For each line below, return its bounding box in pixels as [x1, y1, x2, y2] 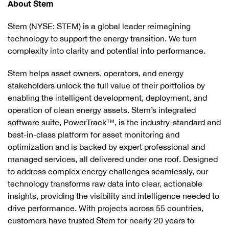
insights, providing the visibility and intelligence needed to [8, 191, 219, 200]
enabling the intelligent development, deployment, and [8, 93, 207, 102]
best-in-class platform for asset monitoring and [8, 130, 179, 139]
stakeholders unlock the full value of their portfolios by [8, 81, 205, 90]
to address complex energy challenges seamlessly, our [8, 167, 208, 176]
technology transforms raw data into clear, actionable [8, 179, 202, 188]
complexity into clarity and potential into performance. [8, 46, 205, 55]
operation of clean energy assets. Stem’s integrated [8, 105, 196, 114]
